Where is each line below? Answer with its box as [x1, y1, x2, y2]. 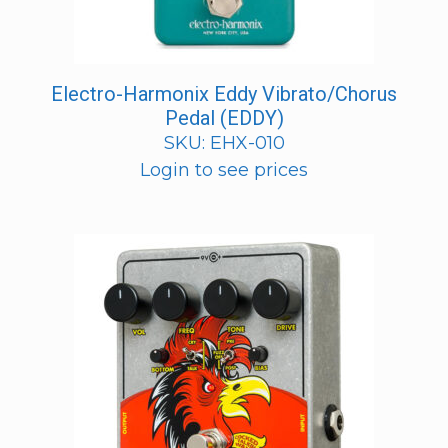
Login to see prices [140, 158, 308, 181]
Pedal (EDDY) [164, 105, 284, 130]
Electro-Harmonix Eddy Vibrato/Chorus [51, 81, 397, 106]
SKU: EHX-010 [163, 131, 285, 154]
